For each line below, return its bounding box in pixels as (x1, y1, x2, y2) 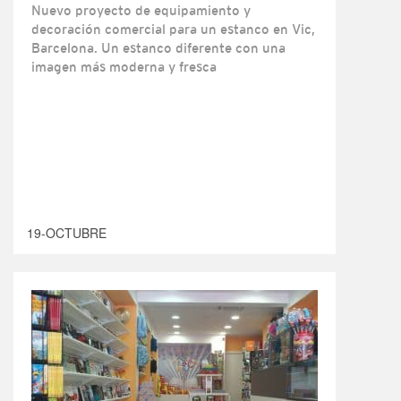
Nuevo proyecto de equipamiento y (31, 3, 251, 18)
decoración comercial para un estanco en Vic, (31, 21, 315, 37)
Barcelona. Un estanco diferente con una (31, 40, 286, 55)
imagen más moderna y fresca (31, 59, 217, 74)
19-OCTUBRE (27, 224, 107, 242)
